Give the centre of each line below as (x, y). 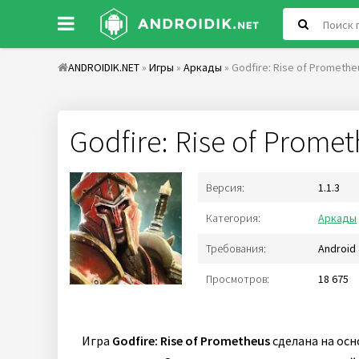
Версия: (225, 188)
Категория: (233, 218)
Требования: (236, 248)
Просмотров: (238, 279)
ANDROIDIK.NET (104, 67)
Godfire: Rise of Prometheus (191, 341)
